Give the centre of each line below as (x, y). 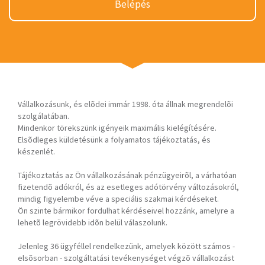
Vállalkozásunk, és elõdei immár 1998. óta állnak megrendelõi (125, 104)
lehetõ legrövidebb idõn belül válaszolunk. (93, 222)
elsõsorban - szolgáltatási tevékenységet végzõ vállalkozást (126, 258)
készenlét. (36, 151)
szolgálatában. (43, 116)
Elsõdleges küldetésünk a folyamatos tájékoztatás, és (114, 140)
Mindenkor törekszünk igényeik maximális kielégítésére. (117, 128)
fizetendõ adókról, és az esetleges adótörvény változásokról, (128, 187)
